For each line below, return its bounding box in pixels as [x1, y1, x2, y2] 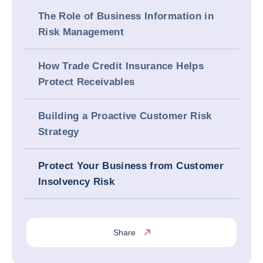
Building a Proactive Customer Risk [38, 110, 212, 122]
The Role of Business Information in [38, 11, 214, 22]
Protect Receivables [38, 76, 135, 87]
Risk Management [38, 26, 124, 38]
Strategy [38, 126, 79, 137]
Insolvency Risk [38, 176, 115, 187]
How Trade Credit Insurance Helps [38, 60, 204, 72]
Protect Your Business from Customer [38, 160, 224, 171]
